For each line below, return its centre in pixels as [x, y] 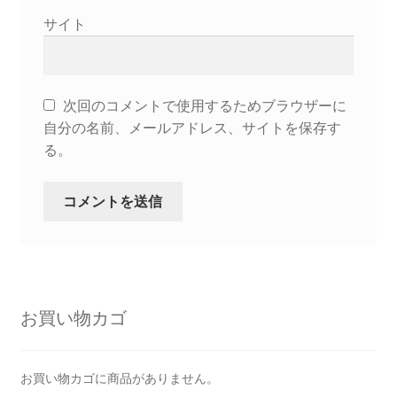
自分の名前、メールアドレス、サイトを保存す [192, 128]
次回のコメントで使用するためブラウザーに [204, 106]
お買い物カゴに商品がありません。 [119, 379]
